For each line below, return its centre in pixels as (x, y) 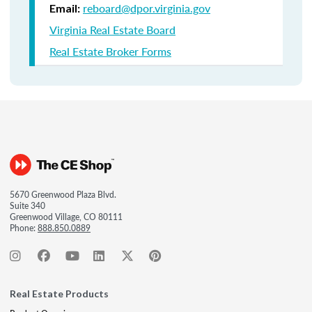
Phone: (24, 228)
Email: (65, 8)
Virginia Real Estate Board (112, 30)
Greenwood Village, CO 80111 (66, 217)
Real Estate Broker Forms (110, 51)
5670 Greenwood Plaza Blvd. (63, 195)
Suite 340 (28, 206)
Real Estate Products (59, 294)
